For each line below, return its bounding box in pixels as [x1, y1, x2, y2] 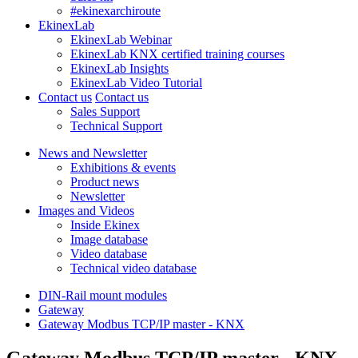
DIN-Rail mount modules [38, 288, 167, 302]
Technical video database [70, 261, 197, 275]
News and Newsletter [38, 146, 147, 160]
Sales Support [70, 105, 140, 118]
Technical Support [70, 119, 162, 133]
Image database [70, 233, 148, 246]
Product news [70, 175, 139, 189]
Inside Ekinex [70, 218, 140, 232]
